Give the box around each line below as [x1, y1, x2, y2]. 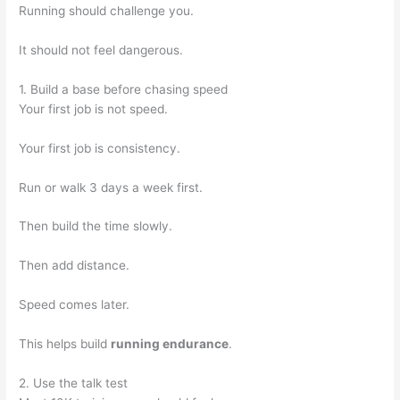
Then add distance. [19, 258, 130, 273]
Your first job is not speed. [19, 101, 169, 116]
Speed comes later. [19, 297, 130, 312]
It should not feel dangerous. [19, 42, 184, 57]
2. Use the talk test [19, 375, 129, 390]
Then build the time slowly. [19, 219, 173, 234]
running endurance [111, 337, 229, 351]
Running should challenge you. [19, 4, 195, 18]
